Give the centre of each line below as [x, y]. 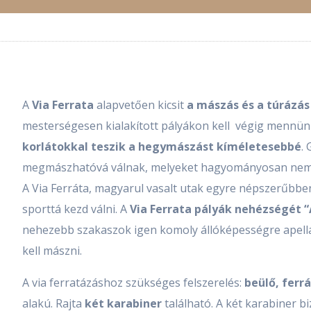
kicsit [172, 105]
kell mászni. [52, 251]
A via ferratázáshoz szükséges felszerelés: [133, 283]
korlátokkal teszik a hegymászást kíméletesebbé [162, 147]
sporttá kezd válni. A [76, 209]
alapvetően [126, 105]
